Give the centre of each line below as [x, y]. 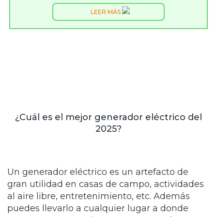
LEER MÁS [106, 12]
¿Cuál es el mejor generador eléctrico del [108, 117]
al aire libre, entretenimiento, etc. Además [99, 196]
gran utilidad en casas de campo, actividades [106, 184]
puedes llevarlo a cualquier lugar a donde [98, 209]
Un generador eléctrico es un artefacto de [98, 172]
